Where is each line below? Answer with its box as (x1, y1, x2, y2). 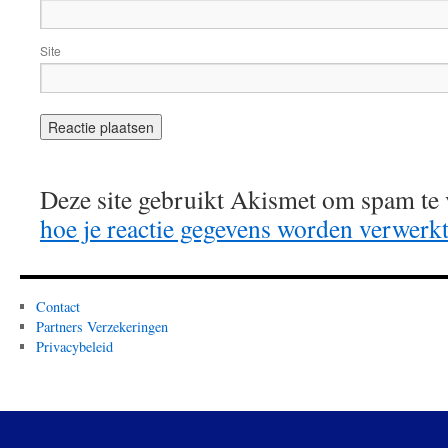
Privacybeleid (35, 337, 113, 356)
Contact (35, 297, 80, 316)
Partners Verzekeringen (35, 317, 168, 336)
